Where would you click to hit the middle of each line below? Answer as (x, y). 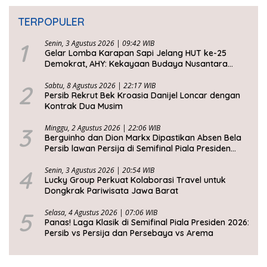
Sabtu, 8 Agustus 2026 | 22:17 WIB (100, 85)
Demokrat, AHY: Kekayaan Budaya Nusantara (136, 63)
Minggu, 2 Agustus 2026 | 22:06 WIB (103, 128)
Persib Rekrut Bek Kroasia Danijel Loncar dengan (142, 95)
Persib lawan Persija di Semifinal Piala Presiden (138, 148)
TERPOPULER (51, 21)
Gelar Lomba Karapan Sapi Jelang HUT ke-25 (136, 53)
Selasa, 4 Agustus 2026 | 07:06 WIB (101, 212)
